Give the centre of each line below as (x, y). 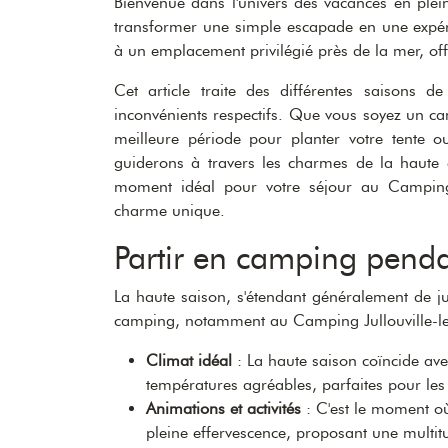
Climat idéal (189, 360)
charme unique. (169, 210)
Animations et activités (223, 408)
